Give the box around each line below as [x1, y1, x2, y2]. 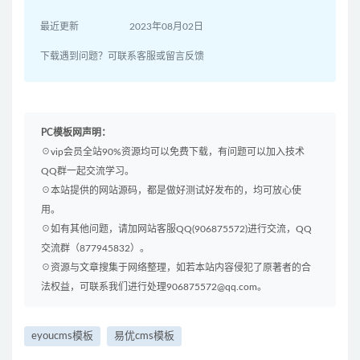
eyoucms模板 [31, 331, 93, 342]
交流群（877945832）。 [41, 243, 149, 254]
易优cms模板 [114, 331, 174, 342]
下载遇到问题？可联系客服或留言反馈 [40, 51, 204, 62]
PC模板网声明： [41, 128, 111, 138]
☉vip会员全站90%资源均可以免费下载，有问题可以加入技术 [41, 147, 305, 157]
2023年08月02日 [129, 22, 204, 32]
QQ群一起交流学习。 [41, 166, 134, 177]
